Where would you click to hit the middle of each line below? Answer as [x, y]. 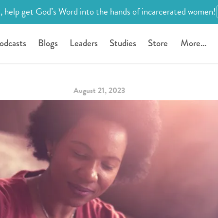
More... [193, 43]
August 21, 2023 [99, 90]
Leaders [83, 43]
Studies [123, 43]
